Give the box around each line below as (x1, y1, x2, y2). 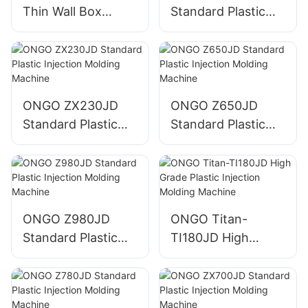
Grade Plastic (170, 248, 247, 263)
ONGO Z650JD (170, 98, 258, 113)
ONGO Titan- (170, 211, 247, 226)
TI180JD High (170, 230, 249, 245)
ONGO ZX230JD (23, 98, 118, 113)
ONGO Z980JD (23, 211, 110, 226)
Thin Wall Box (23, 3, 102, 19)
